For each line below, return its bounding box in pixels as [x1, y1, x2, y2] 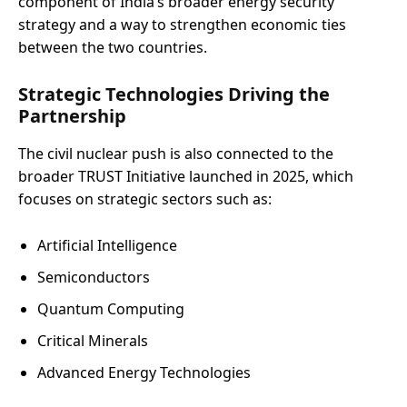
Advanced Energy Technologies [37, 362, 251, 382]
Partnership [18, 103, 126, 128]
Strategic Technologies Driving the [18, 81, 330, 106]
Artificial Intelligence [37, 234, 177, 255]
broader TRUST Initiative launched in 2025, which [18, 165, 353, 186]
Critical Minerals [37, 330, 148, 351]
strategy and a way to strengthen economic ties [18, 14, 346, 35]
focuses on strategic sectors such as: [18, 188, 272, 209]
